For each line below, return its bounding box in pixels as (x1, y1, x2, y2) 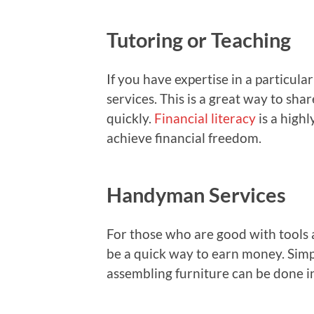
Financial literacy (154, 110, 256, 127)
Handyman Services (107, 183, 286, 207)
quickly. (107, 110, 154, 127)
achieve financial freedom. (107, 130, 261, 146)
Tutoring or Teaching (107, 28, 291, 53)
